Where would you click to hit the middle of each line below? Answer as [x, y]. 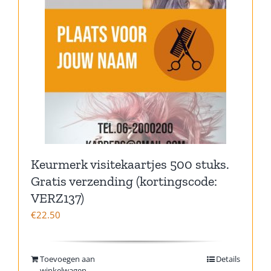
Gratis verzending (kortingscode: [124, 181]
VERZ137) [57, 198]
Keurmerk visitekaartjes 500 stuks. [130, 164]
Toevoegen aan [67, 259]
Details [228, 259]
